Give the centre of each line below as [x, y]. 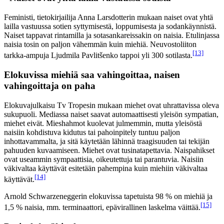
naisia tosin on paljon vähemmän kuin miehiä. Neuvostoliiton [100, 44]
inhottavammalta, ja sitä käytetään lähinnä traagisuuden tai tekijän [107, 141]
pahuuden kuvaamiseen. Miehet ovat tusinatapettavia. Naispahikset [109, 150]
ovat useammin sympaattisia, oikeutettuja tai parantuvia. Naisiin [104, 159]
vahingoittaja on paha [50, 86]
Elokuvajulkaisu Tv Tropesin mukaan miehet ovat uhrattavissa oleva [111, 105]
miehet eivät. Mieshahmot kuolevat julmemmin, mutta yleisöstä [103, 123]
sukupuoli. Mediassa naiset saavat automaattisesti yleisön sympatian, [111, 114]
